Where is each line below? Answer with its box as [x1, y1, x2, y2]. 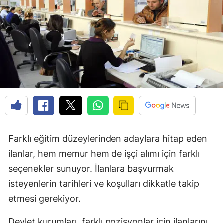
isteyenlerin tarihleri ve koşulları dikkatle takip [8, 178, 199, 189]
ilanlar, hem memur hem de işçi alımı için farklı [8, 148, 200, 159]
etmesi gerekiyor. [8, 193, 81, 204]
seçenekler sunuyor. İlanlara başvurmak [8, 163, 174, 174]
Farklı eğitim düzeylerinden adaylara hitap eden [8, 133, 207, 144]
